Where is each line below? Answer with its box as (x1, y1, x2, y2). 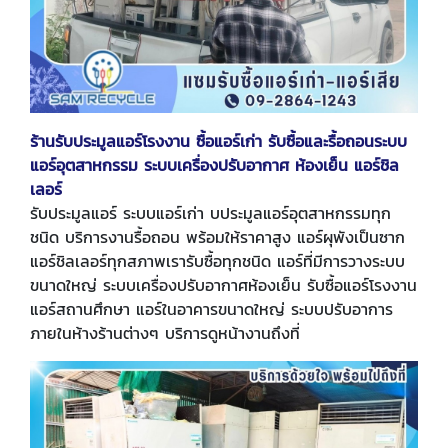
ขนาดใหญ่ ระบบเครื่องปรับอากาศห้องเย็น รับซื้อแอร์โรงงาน (30, 273, 417, 298)
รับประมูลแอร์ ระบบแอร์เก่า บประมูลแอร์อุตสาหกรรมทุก (30, 201, 391, 226)
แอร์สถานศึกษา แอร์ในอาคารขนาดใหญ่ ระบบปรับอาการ (30, 297, 393, 322)
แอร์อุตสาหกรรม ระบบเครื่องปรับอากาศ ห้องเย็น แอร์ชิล (30, 153, 399, 178)
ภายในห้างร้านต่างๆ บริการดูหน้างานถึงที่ (30, 321, 300, 346)
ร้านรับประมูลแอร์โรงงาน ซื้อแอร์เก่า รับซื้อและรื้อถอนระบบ (30, 129, 407, 154)
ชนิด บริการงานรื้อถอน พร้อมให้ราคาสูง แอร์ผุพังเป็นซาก (30, 225, 405, 250)
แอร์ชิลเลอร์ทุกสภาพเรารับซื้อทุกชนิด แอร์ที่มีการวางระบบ (30, 249, 405, 274)
